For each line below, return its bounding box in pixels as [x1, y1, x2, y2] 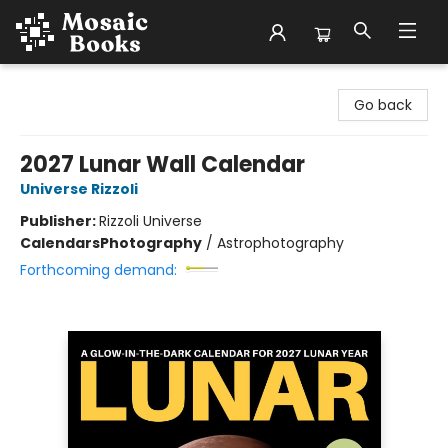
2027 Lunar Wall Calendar [20, 149, 305, 180]
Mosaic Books [15, 73, 108, 93]
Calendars [20, 233, 100, 253]
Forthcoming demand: [20, 260, 177, 280]
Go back [354, 95, 412, 115]
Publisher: [20, 211, 99, 231]
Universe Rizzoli [20, 179, 138, 199]
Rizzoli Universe [99, 211, 202, 231]
